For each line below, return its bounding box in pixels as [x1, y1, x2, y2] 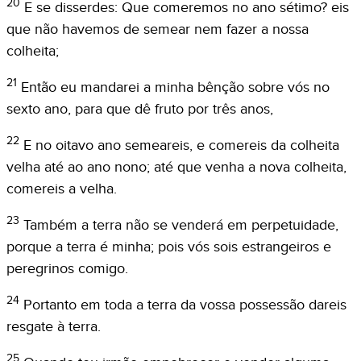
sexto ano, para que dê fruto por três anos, [6, 100, 273, 118]
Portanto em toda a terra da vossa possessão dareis [23, 296, 346, 313]
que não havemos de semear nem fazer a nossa [6, 20, 309, 38]
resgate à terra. [6, 317, 101, 335]
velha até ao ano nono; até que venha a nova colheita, [6, 158, 346, 176]
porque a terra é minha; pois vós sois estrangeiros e [6, 238, 331, 255]
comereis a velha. [6, 180, 117, 197]
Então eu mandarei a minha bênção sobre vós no [21, 78, 330, 96]
